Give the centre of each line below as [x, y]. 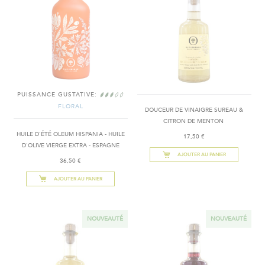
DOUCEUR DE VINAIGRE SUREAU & [194, 110]
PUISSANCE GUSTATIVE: [57, 94]
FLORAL [70, 106]
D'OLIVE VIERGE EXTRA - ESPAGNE [104, 145]
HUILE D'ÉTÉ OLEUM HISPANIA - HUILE [70, 134]
